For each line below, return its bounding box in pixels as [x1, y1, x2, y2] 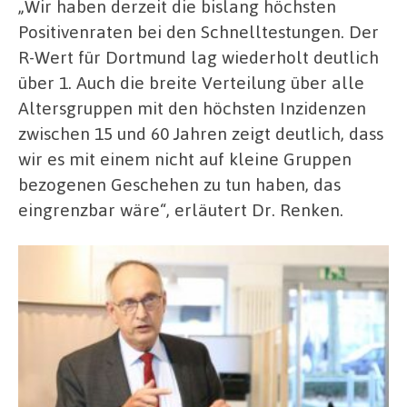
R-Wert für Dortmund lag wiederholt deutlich [18, 45, 379, 68]
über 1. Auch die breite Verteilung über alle [18, 70, 364, 94]
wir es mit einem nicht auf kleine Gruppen [18, 146, 352, 170]
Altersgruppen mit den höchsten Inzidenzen [18, 95, 366, 119]
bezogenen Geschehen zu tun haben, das [18, 172, 341, 195]
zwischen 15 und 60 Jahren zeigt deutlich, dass [18, 121, 383, 144]
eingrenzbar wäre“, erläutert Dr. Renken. [18, 197, 343, 221]
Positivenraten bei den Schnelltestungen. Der [18, 19, 379, 43]
